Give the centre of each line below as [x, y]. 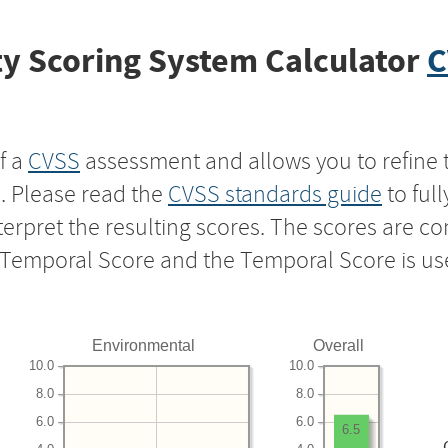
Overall [339, 345]
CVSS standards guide [275, 193]
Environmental [144, 345]
